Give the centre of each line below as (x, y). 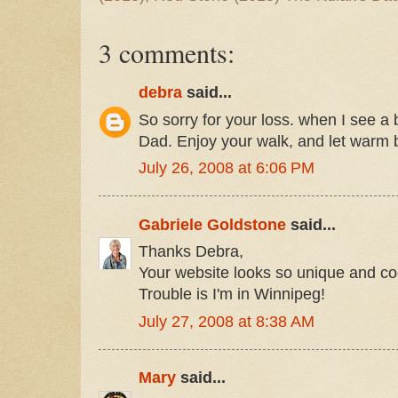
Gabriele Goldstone (212, 224)
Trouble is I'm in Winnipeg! (232, 295)
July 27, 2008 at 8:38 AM (227, 321)
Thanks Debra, (191, 252)
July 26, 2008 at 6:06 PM (227, 168)
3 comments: (167, 53)
